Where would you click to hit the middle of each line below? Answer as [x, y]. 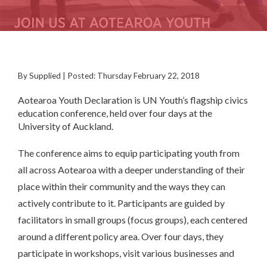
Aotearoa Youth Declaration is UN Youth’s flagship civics [133, 100]
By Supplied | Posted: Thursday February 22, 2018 [109, 76]
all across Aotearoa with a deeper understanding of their [131, 170]
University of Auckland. [66, 126]
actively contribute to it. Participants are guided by [121, 203]
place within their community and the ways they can [122, 186]
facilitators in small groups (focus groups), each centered [133, 220]
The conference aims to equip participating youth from [129, 153]
